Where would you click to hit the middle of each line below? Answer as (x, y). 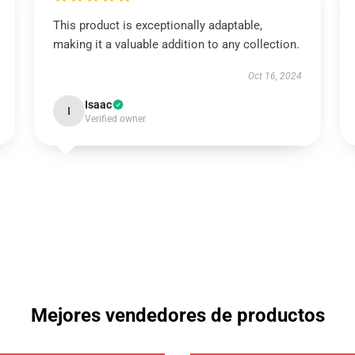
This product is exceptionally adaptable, (157, 25)
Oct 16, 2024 (275, 76)
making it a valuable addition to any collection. (176, 44)
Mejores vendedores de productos (177, 315)
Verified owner (115, 119)
